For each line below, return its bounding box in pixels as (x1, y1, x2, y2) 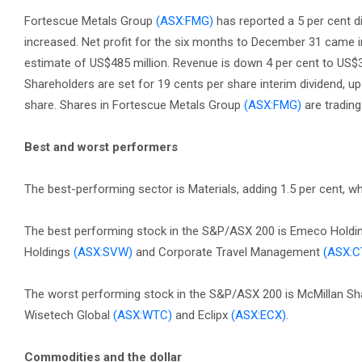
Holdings (24, 245, 74, 259)
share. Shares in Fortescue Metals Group (24, 98, 244, 112)
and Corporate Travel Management (133, 245, 323, 259)
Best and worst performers (24, 140, 178, 154)
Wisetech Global (24, 308, 113, 322)
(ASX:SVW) (74, 245, 133, 259)
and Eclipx (172, 308, 231, 322)
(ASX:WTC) (113, 308, 172, 322)
